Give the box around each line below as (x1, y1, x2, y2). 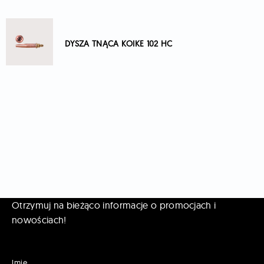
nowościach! (12, 214, 67, 226)
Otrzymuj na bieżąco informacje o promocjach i (12, 199, 216, 212)
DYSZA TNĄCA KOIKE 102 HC (65, 38, 173, 49)
